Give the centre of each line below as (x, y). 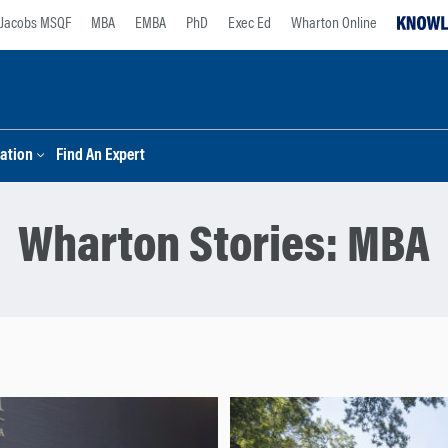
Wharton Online (334, 24)
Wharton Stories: (182, 249)
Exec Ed (249, 24)
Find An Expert (100, 156)
